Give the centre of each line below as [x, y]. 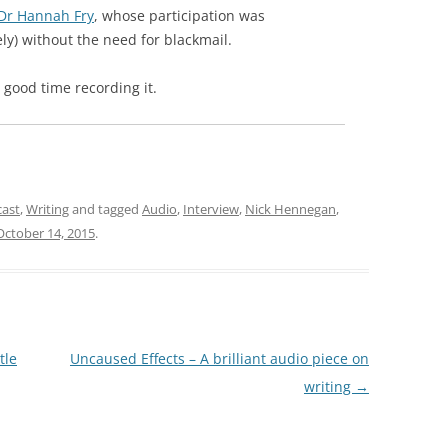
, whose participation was [179, 16]
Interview [211, 209]
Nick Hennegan [290, 209]
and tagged [105, 209]
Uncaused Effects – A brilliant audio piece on [219, 359]
